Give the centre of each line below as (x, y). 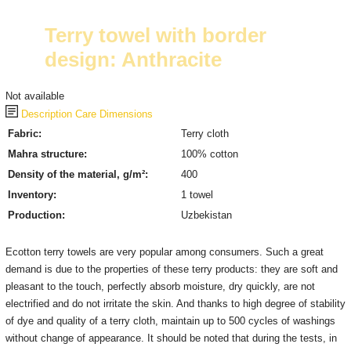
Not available (34, 96)
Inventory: (32, 195)
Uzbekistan (206, 215)
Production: (36, 215)
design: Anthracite (133, 60)
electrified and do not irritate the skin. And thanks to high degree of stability (175, 304)
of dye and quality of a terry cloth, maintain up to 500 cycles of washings (170, 321)
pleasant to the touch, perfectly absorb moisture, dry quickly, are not (160, 286)
